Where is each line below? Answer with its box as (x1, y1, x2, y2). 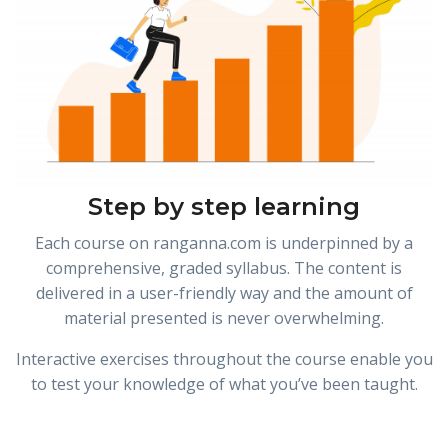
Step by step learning (88, 190, 360, 221)
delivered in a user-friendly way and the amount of (35, 281, 413, 304)
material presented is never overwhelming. (64, 306, 384, 329)
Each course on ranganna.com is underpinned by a (35, 231, 413, 254)
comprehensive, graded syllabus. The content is (46, 256, 402, 279)
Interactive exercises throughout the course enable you (15, 347, 433, 370)
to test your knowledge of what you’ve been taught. (30, 372, 418, 395)
